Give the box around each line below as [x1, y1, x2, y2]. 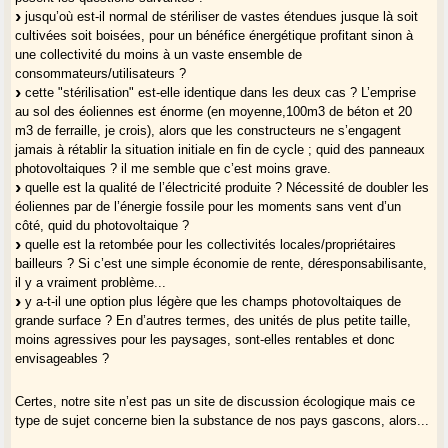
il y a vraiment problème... [15, 274, 167, 290]
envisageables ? [15, 350, 110, 366]
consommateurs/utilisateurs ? [15, 65, 187, 81]
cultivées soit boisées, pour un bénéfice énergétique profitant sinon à [15, 27, 414, 43]
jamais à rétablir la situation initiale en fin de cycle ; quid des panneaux [15, 141, 426, 157]
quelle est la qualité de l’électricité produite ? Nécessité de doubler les [21, 179, 430, 195]
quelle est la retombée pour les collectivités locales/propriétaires [21, 236, 397, 252]
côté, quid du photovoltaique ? [15, 217, 190, 233]
